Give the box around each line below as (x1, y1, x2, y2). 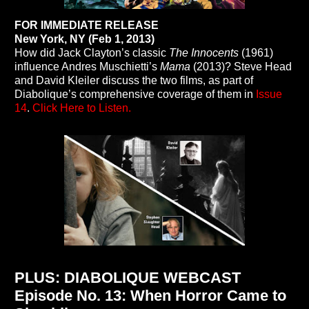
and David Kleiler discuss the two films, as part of (14, 74, 253, 87)
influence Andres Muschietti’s (14, 61, 160, 73)
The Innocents (169, 47, 239, 59)
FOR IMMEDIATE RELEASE (14, 19, 159, 32)
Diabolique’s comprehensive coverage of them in (14, 88, 256, 101)
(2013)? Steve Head (190, 61, 292, 73)
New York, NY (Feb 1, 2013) (14, 33, 154, 46)
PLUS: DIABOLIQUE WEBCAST (14, 269, 241, 287)
